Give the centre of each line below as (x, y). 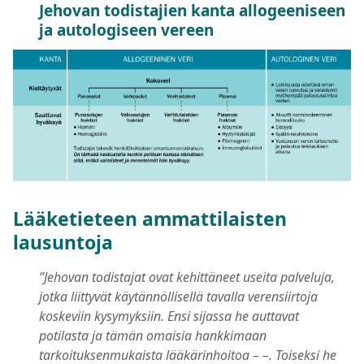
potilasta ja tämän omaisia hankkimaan (153, 335)
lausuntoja (63, 242)
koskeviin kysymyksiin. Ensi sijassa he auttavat (169, 316)
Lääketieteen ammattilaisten (150, 218)
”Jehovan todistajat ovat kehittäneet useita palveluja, (187, 277)
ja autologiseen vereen (126, 29)
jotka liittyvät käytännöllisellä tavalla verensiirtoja (178, 296)
